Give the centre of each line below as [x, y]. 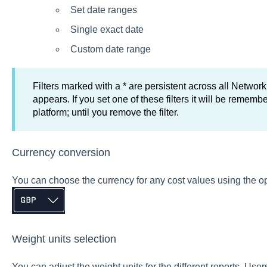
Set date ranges [103, 10]
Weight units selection [64, 239]
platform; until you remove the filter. [105, 113]
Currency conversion [61, 152]
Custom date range [110, 49]
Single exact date [107, 30]
